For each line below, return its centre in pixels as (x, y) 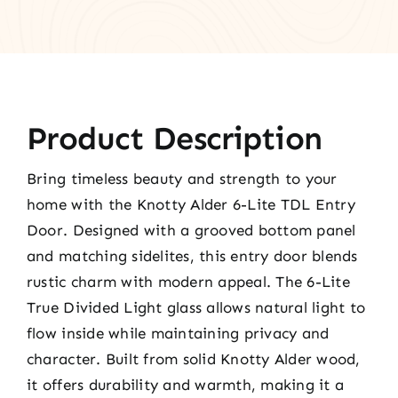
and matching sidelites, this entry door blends (192, 255)
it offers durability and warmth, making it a (185, 384)
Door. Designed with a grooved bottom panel (191, 230)
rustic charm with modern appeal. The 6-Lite (188, 281)
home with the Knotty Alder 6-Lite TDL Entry (191, 204)
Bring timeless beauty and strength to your (182, 178)
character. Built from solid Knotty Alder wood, (193, 358)
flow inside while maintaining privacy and (178, 333)
